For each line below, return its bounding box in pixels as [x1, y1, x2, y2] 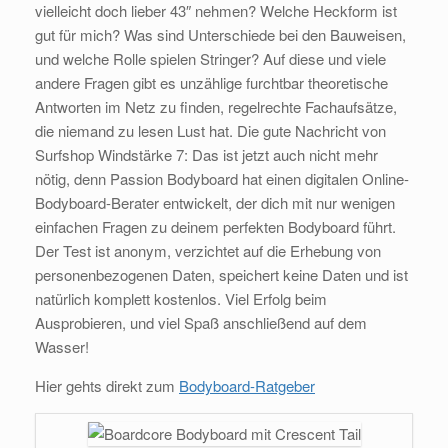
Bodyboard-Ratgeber [179, 375, 315, 397]
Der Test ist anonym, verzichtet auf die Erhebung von [35, 240, 381, 262]
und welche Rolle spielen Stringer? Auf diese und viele [35, 48, 386, 70]
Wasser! [35, 336, 89, 358]
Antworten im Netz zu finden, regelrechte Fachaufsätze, [35, 96, 397, 118]
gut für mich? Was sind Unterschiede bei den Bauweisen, [35, 24, 406, 46]
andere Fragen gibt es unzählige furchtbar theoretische [35, 72, 388, 94]
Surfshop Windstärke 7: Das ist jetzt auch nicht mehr [35, 144, 378, 166]
